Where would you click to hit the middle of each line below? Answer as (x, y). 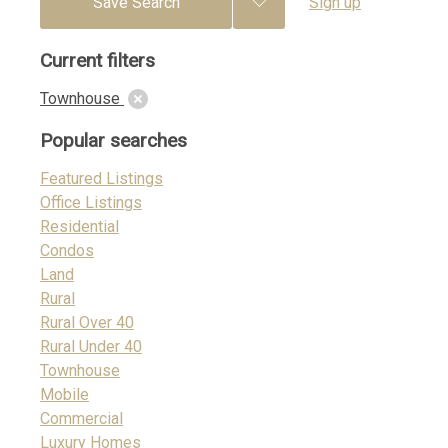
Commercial (81, 418)
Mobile (64, 394)
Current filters (97, 60)
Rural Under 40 (91, 346)
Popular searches (113, 140)
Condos (67, 250)
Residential (79, 226)
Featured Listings (101, 178)
